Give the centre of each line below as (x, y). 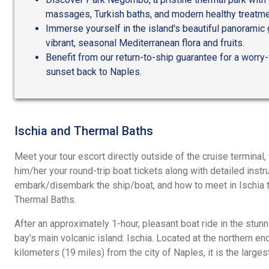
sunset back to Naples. (94, 71)
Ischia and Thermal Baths (84, 131)
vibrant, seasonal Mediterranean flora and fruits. (145, 43)
